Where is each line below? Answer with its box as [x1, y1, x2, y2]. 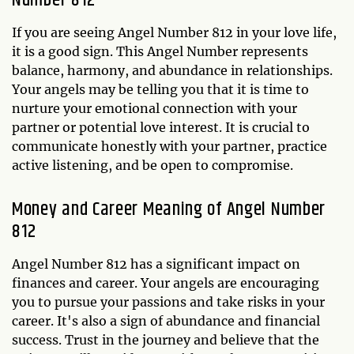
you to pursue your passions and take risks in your [12, 293, 325, 310]
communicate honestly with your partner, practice [12, 137, 327, 154]
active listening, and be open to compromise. [12, 156, 293, 173]
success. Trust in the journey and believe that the [12, 331, 319, 348]
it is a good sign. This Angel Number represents [12, 43, 308, 59]
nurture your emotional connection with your [12, 100, 297, 116]
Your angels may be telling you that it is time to [12, 81, 309, 97]
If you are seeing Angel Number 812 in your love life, [12, 24, 337, 40]
